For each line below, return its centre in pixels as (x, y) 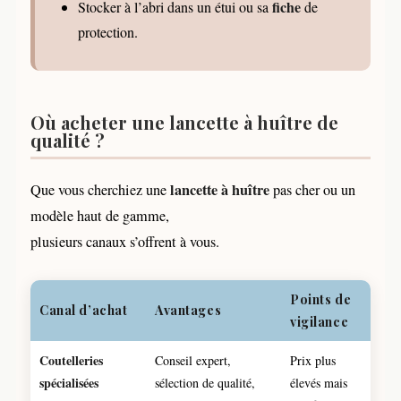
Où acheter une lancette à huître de (184, 122)
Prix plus (313, 360)
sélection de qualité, (205, 382)
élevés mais (319, 382)
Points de (321, 299)
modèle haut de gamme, (100, 215)
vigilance (320, 321)
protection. (108, 31)
